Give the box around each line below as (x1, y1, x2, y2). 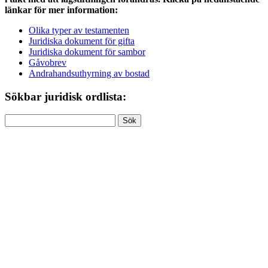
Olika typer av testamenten (29, 25, 129, 35)
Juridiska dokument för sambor (29, 47, 145, 57)
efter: (4, 124, 23, 135)
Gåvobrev (29, 57, 66, 68)
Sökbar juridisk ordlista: (5, 90, 126, 103)
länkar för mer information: (5, 5, 118, 15)
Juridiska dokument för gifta (29, 36, 135, 46)
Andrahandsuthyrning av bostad (29, 68, 150, 78)
